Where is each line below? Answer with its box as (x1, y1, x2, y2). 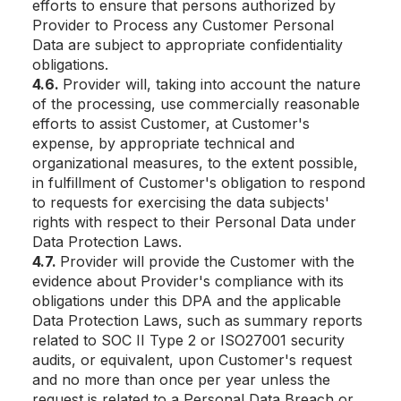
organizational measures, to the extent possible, (32, 154, 358, 172)
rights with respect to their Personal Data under (32, 213, 356, 231)
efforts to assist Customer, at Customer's (32, 115, 310, 132)
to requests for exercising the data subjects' (32, 193, 329, 211)
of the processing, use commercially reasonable (32, 95, 360, 113)
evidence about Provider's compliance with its (32, 272, 344, 290)
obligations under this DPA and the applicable (32, 292, 341, 310)
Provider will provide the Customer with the (60, 252, 354, 270)
